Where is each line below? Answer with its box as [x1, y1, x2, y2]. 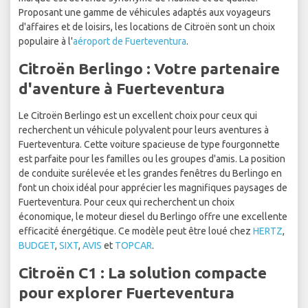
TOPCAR [115, 240, 152, 252]
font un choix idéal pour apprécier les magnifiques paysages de [19, 182, 287, 194]
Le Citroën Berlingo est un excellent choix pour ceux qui [19, 110, 257, 122]
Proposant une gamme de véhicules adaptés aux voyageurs [19, 7, 271, 19]
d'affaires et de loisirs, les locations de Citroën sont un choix [19, 21, 275, 33]
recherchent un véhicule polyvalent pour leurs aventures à [19, 124, 269, 136]
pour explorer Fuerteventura [19, 284, 234, 302]
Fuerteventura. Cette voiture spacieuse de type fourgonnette [19, 139, 280, 151]
